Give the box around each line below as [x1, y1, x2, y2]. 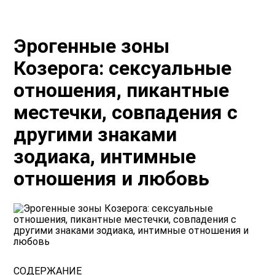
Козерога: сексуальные [14, 56, 232, 80]
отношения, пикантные [14, 79, 230, 103]
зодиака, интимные [14, 145, 196, 169]
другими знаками [14, 123, 177, 147]
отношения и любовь [14, 167, 210, 191]
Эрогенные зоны [14, 34, 170, 58]
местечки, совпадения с [14, 101, 238, 125]
